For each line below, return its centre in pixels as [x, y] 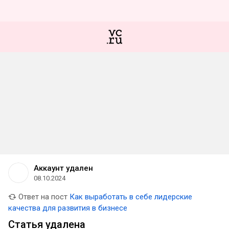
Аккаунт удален [63, 168]
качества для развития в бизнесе [68, 208]
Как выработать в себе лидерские [131, 197]
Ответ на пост [42, 197]
